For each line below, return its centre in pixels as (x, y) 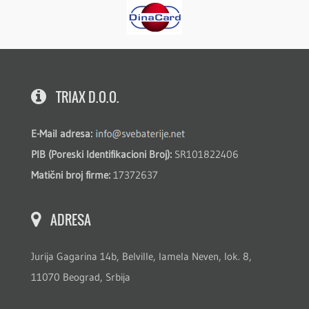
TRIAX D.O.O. (86, 96)
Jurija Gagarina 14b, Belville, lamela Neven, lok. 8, (141, 256)
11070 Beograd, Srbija (81, 277)
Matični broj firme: (71, 175)
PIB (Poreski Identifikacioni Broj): (101, 154)
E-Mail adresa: (62, 133)
